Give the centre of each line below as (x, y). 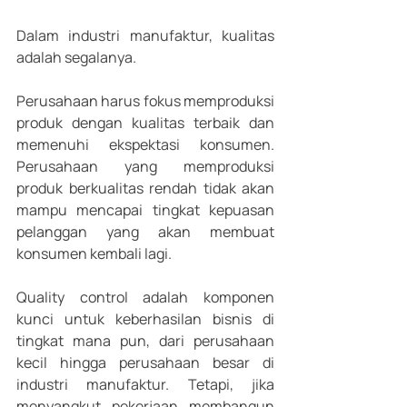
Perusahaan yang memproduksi (145, 167)
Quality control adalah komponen (145, 298)
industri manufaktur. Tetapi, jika (145, 385)
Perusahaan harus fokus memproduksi (145, 101)
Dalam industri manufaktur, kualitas (145, 36)
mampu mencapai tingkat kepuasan (145, 210)
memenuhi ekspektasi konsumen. (145, 145)
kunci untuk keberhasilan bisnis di (145, 319)
